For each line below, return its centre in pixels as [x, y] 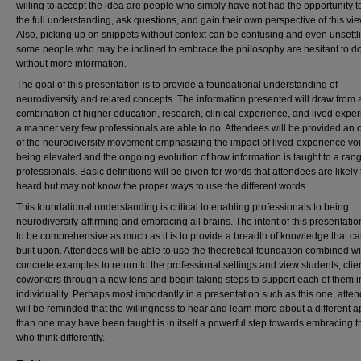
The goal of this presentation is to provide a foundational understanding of [177, 85]
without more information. [71, 64]
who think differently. [60, 338]
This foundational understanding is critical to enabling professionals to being [183, 207]
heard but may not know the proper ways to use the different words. [162, 186]
